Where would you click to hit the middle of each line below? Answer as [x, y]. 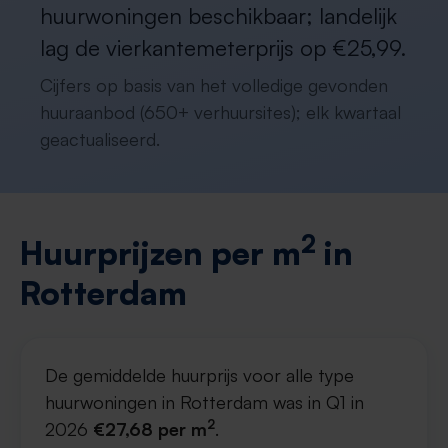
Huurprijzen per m [160, 253]
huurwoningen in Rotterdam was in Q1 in [204, 402]
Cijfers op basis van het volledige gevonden [214, 85]
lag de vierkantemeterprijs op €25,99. [223, 47]
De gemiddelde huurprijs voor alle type [199, 375]
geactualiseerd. [100, 139]
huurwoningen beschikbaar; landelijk [218, 15]
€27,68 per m [150, 429]
